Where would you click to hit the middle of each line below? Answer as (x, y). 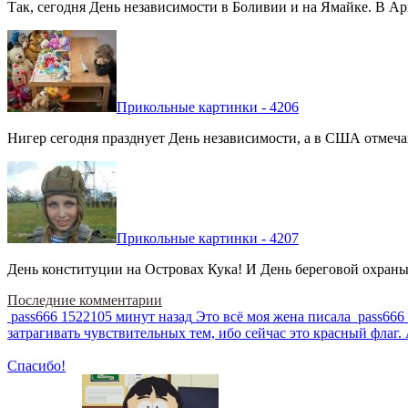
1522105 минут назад (127, 316)
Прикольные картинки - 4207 (208, 238)
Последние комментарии (85, 300)
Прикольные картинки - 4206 (208, 107)
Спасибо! (36, 365)
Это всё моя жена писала (273, 316)
